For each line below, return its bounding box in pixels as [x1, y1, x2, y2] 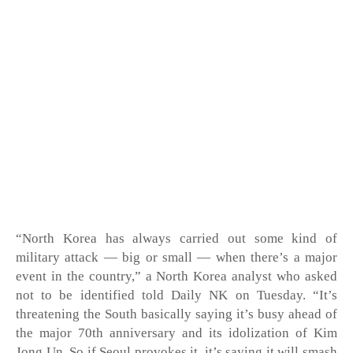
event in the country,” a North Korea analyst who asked [16, 269, 337, 284]
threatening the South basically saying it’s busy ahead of [16, 307, 337, 322]
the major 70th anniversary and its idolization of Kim [16, 325, 337, 341]
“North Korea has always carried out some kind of [16, 231, 337, 247]
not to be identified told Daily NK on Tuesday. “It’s [16, 288, 337, 303]
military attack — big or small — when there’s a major [16, 250, 337, 266]
